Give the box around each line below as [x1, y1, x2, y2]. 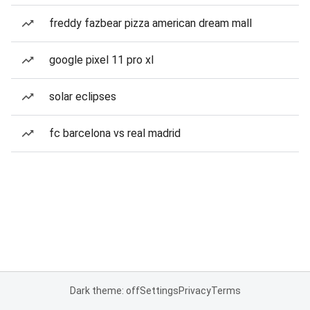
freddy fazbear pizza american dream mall [49, 17, 252, 30]
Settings [139, 285, 179, 296]
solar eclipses [49, 90, 116, 103]
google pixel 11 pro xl [49, 53, 154, 66]
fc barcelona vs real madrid [49, 127, 181, 140]
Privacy [178, 285, 211, 296]
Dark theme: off [69, 285, 140, 296]
